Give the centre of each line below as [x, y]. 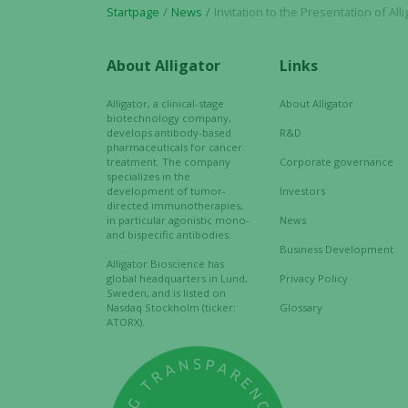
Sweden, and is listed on [166, 293]
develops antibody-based [169, 133]
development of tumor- [166, 191]
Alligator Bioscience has [165, 264]
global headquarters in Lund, [177, 278]
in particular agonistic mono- [178, 220]
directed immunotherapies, [175, 205]
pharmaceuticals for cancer [174, 147]
